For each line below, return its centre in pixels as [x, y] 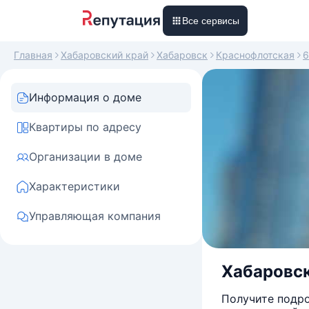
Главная [33, 55]
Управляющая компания [95, 216]
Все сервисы [211, 21]
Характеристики [74, 186]
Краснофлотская [255, 55]
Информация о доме [85, 97]
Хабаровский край [104, 55]
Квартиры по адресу [85, 127]
